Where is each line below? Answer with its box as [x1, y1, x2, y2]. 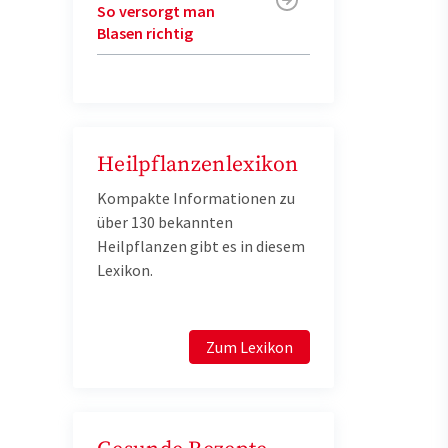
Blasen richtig [97, 23, 193, 43]
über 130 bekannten [97, 212, 233, 232]
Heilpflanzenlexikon [97, 151, 299, 178]
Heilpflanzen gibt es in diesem [97, 236, 305, 256]
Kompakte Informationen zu [97, 188, 295, 208]
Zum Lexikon [206, 337, 293, 357]
